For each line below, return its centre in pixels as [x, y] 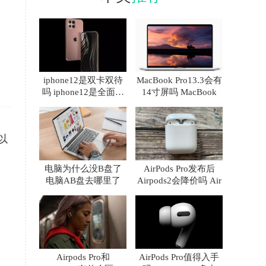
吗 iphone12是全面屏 [83, 92]
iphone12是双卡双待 [83, 80]
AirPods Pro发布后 [179, 169]
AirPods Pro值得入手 [179, 257]
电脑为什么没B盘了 [83, 169]
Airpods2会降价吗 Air [179, 180]
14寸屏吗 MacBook [179, 92]
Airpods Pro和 [83, 257]
